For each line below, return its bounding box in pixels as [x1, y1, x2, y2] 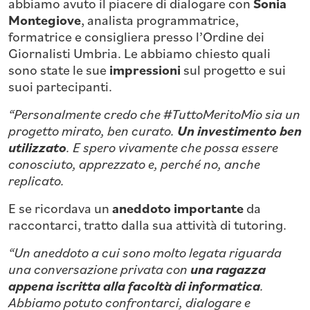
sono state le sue [8, 60, 109, 79]
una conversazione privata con [8, 259, 190, 278]
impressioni [109, 60, 181, 79]
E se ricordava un [8, 199, 112, 217]
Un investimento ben [177, 121, 302, 140]
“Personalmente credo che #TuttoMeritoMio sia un [8, 104, 300, 123]
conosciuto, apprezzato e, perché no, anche [8, 154, 260, 173]
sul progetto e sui [181, 60, 286, 79]
